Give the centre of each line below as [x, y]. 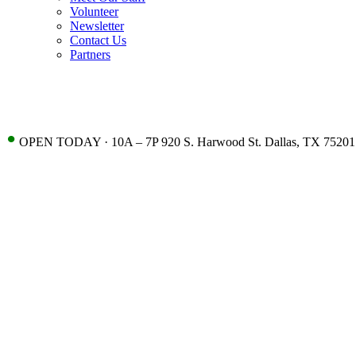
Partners [90, 54]
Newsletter [97, 26]
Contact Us [98, 40]
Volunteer [94, 12]
